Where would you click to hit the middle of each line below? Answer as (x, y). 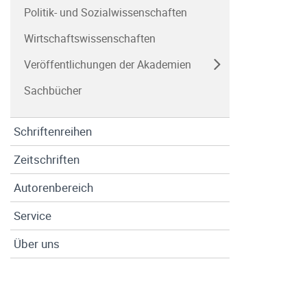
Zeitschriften (47, 159)
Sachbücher (53, 90)
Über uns (37, 244)
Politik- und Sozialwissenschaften (106, 12)
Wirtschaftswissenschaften (90, 38)
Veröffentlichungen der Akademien (108, 64)
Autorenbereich (53, 187)
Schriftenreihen (53, 131)
